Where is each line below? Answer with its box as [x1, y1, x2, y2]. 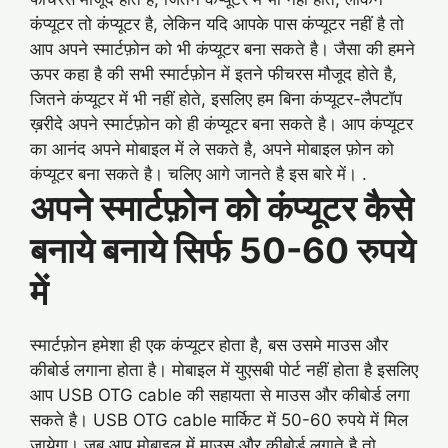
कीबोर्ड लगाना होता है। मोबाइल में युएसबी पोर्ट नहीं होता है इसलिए [30, 360, 418, 381]
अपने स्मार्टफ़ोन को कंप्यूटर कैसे [30, 187, 413, 230]
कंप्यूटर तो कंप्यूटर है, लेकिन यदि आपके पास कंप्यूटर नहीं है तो [30, 14, 404, 35]
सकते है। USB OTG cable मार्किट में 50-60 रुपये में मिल [30, 410, 408, 431]
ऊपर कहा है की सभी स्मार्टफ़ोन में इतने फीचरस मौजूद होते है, [30, 64, 397, 85]
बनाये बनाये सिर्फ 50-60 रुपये [30, 229, 415, 272]
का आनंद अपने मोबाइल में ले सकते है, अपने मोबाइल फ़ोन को [30, 139, 394, 160]
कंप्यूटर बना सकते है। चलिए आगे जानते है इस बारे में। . [30, 164, 367, 185]
